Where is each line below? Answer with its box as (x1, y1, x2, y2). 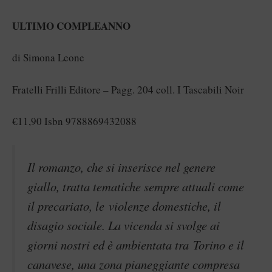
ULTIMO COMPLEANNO (12, 18, 131, 33)
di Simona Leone (12, 50, 84, 65)
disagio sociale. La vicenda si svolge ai (27, 216, 220, 234)
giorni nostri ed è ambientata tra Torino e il (27, 236, 244, 253)
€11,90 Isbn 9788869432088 (12, 114, 137, 129)
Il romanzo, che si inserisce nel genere (27, 158, 216, 175)
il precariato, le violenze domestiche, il (27, 197, 221, 214)
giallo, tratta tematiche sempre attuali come (27, 177, 244, 195)
